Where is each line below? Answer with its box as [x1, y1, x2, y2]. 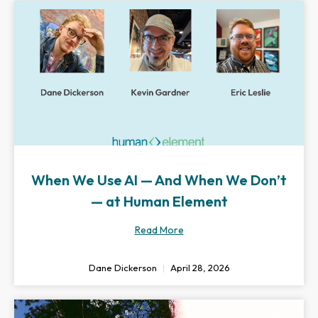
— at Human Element [90, 192, 228, 210]
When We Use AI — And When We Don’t [31, 171, 287, 189]
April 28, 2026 [168, 262, 230, 273]
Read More [134, 224, 184, 236]
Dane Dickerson [88, 262, 159, 273]
